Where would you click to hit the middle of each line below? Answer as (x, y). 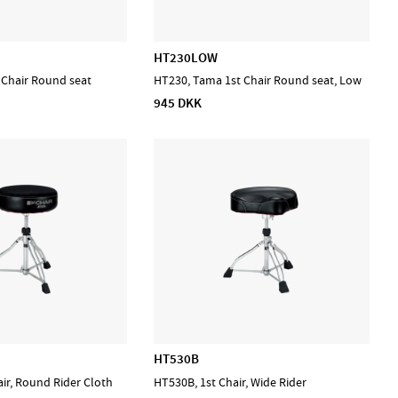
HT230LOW (186, 57)
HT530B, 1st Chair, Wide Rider (231, 382)
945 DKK (178, 103)
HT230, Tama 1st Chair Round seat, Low (258, 81)
